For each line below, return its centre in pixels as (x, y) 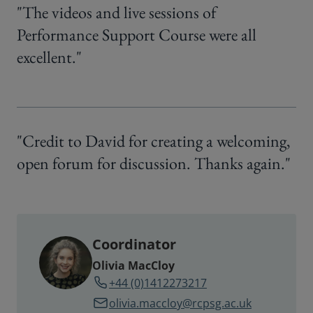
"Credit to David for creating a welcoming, (154, 141)
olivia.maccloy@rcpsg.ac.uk (180, 303)
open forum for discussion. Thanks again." (154, 163)
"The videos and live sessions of (117, 13)
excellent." (49, 57)
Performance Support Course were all (137, 35)
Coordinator (134, 245)
